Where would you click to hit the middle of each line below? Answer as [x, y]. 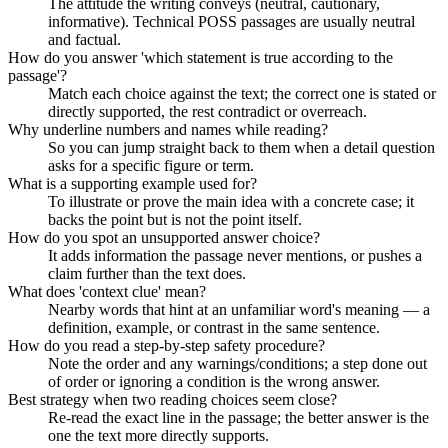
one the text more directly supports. [158, 435]
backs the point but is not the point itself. [175, 219]
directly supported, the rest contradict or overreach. [207, 111]
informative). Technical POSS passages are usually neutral [231, 21]
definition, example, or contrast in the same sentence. [214, 327]
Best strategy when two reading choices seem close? [172, 399]
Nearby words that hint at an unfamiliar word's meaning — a [239, 309]
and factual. [84, 39]
